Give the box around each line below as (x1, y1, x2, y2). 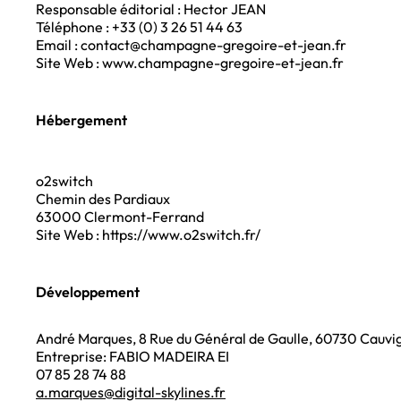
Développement (36, 283, 140, 302)
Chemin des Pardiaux (36, 190, 170, 209)
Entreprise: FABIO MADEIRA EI (36, 347, 229, 366)
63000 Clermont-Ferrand (36, 208, 204, 226)
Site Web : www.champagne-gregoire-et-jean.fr (36, 54, 344, 73)
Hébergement (36, 111, 127, 130)
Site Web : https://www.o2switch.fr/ (36, 226, 260, 244)
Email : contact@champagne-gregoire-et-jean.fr (36, 36, 346, 55)
